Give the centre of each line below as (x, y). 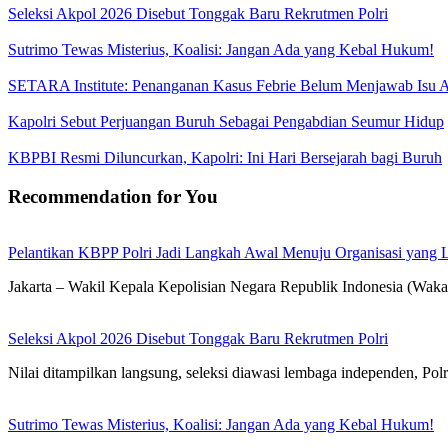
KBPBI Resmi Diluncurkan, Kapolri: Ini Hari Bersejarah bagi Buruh (225, 157)
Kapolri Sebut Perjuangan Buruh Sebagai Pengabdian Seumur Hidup (226, 121)
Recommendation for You (113, 196)
